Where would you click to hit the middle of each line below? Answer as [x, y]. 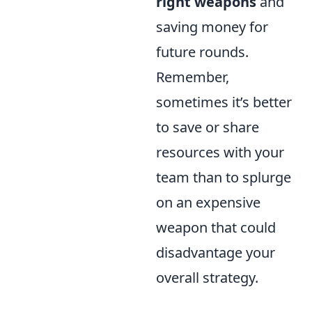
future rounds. [202, 52]
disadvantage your [216, 253]
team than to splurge [224, 178]
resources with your [220, 153]
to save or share [208, 127]
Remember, [193, 77]
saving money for [212, 27]
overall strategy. [207, 278]
